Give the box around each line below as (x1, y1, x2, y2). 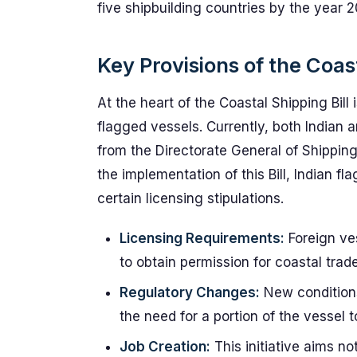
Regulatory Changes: (120, 284, 260, 300)
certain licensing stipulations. (97, 190, 284, 206)
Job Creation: (120, 339, 210, 355)
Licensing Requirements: (120, 230, 284, 246)
